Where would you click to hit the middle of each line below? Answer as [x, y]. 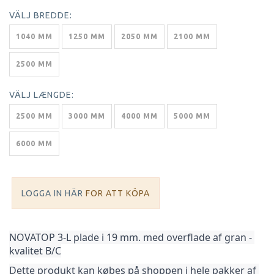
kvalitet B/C [35, 250]
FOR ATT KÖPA [118, 193]
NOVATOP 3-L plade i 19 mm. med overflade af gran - [131, 237]
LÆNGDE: [53, 94]
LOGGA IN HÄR [54, 193]
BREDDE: [52, 15]
